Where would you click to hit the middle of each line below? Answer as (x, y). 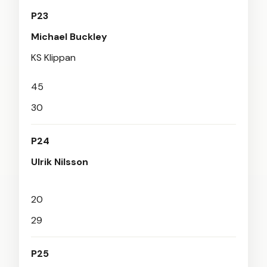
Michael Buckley (69, 37)
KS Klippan (53, 58)
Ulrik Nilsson (60, 162)
